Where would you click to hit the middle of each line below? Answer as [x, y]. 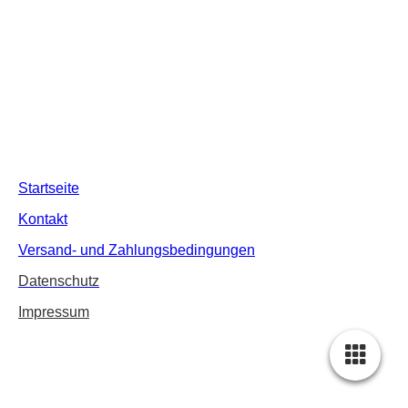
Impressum [54, 311]
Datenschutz [59, 280]
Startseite [49, 188]
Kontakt [43, 219]
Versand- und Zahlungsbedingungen [137, 250]
